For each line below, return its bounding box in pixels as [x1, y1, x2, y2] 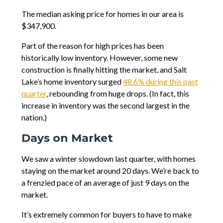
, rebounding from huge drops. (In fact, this [46, 89, 189, 99]
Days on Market [21, 131, 113, 145]
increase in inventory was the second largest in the [21, 101, 190, 111]
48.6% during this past [122, 77, 198, 87]
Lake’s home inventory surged [21, 77, 123, 87]
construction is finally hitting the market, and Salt [21, 65, 187, 75]
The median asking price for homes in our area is [21, 9, 184, 19]
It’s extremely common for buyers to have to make [21, 210, 192, 220]
